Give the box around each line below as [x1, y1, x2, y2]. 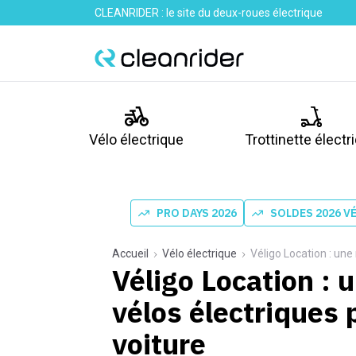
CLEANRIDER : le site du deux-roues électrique [95, 6, 323, 19]
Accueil [112, 247, 149, 260]
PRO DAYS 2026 [157, 206, 238, 220]
